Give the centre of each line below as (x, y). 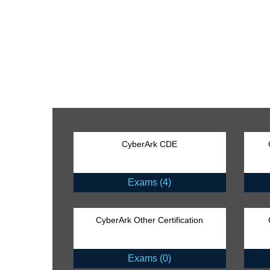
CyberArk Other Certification (150, 220)
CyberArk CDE (150, 144)
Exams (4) (150, 183)
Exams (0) (150, 259)
